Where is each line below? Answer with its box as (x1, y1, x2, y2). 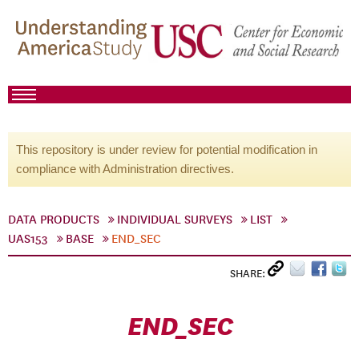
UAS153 (8, 232, 48, 246)
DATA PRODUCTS (8, 212, 99, 227)
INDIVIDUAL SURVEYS (117, 212, 232, 227)
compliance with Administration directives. (16, 162, 234, 175)
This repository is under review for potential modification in (16, 143, 317, 156)
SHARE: (230, 267, 268, 280)
